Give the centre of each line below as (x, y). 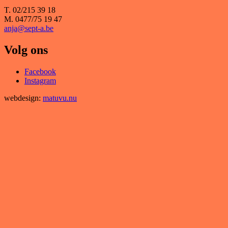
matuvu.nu (60, 98)
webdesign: (23, 98)
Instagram (40, 81)
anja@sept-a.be (29, 28)
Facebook (40, 72)
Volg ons (26, 50)
